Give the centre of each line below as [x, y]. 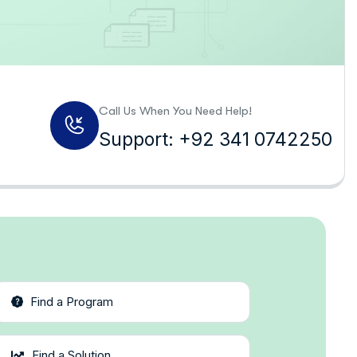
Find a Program [71, 302]
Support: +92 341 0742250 [215, 139]
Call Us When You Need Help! [175, 111]
